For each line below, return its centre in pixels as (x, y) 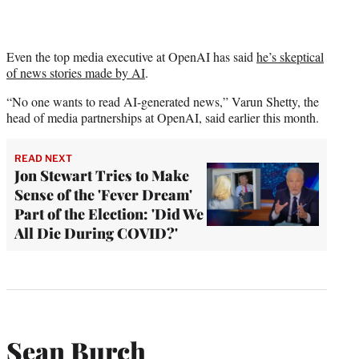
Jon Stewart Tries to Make (102, 175)
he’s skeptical (290, 56)
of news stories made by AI (76, 72)
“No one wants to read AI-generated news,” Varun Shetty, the (163, 101)
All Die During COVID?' (96, 233)
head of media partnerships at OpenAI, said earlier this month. (163, 117)
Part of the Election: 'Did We (109, 214)
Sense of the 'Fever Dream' (103, 194)
